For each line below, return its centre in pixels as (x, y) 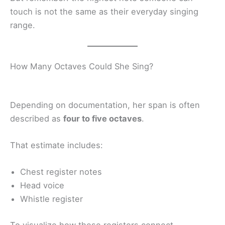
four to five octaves (102, 118)
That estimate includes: (57, 145)
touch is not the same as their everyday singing (104, 12)
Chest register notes (61, 172)
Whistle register (51, 199)
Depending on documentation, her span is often (105, 105)
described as (37, 118)
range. (23, 25)
